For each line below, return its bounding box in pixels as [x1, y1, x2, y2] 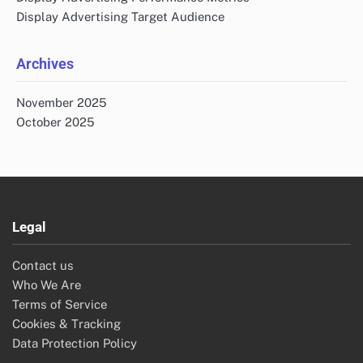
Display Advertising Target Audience [16, 9, 224, 23]
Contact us [12, 258, 74, 272]
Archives [16, 54, 74, 72]
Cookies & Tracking [12, 316, 121, 331]
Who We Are [12, 277, 81, 292]
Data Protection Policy [12, 335, 137, 350]
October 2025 [16, 114, 95, 129]
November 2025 [16, 95, 107, 109]
